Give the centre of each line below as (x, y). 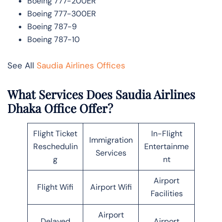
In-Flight (166, 133)
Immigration (111, 140)
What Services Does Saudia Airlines (101, 94)
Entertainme (166, 146)
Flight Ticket (55, 133)
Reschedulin (55, 146)
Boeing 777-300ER (62, 13)
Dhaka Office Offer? (60, 108)
